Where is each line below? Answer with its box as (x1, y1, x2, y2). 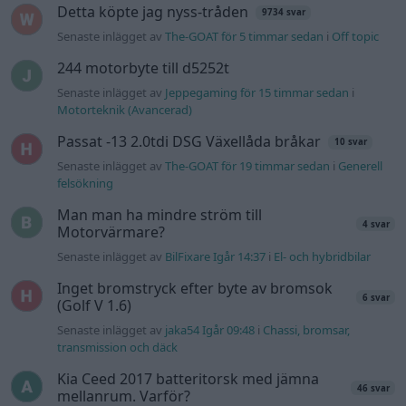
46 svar (356, 382, 390, 394)
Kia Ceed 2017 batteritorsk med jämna (57, 369, 320, 390)
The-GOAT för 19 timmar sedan (165, 158, 331, 175)
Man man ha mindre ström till (57, 205, 263, 226)
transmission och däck (57, 339, 179, 356)
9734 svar (261, 6, 305, 19)
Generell (338, 158, 383, 175)
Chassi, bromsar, (263, 322, 351, 339)
